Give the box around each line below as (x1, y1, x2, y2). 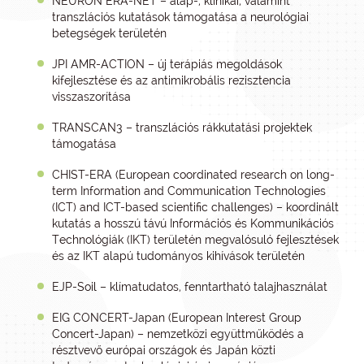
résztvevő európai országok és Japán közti (52, 344, 275, 357)
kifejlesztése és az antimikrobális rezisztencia (52, 74, 291, 87)
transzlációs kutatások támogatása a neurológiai (52, 11, 309, 24)
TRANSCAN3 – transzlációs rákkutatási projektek (52, 121, 312, 134)
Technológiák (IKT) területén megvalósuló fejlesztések (52, 233, 339, 246)
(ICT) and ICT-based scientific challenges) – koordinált (52, 201, 339, 214)
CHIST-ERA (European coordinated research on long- (52, 168, 335, 181)
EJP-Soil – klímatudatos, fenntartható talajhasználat (52, 280, 327, 293)
